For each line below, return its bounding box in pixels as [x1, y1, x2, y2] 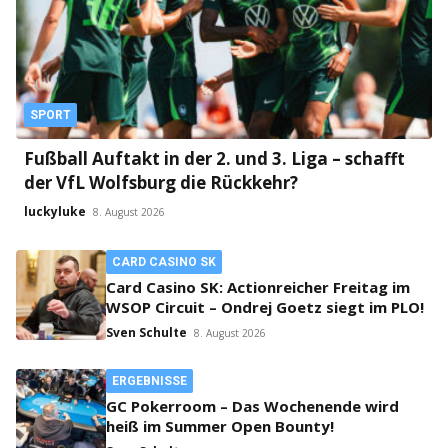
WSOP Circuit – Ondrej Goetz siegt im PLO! [106, 297, 424, 318]
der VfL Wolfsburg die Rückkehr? [24, 171, 298, 195]
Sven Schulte [106, 324, 187, 342]
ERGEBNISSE [112, 374, 187, 389]
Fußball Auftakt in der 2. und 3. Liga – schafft [24, 147, 405, 171]
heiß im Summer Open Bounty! [106, 416, 334, 437]
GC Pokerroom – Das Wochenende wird [106, 396, 399, 417]
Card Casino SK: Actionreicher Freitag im [106, 277, 410, 298]
